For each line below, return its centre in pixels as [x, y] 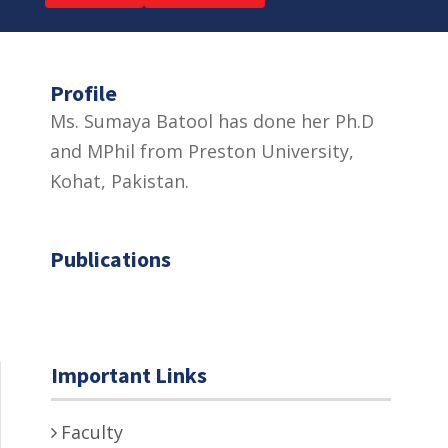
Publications [110, 258]
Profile [83, 92]
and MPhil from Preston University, [202, 150]
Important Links [129, 374]
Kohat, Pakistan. [119, 180]
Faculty [92, 431]
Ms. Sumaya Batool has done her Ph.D [212, 120]
